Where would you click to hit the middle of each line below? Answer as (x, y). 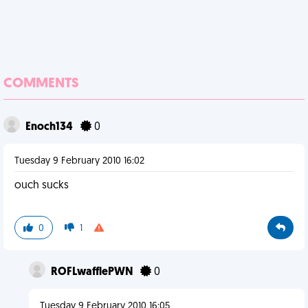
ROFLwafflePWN (92, 272)
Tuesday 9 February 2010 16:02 (79, 161)
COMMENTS (41, 84)
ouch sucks (42, 186)
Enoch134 (50, 127)
